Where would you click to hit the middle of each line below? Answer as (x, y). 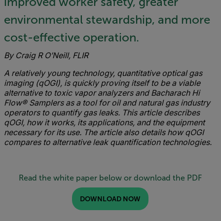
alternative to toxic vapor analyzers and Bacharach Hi (102, 93)
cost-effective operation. (72, 37)
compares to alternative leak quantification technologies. (108, 142)
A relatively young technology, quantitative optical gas (103, 73)
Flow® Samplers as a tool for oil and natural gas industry (107, 103)
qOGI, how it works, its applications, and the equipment (104, 122)
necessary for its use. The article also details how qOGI (104, 132)
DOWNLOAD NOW (110, 199)
